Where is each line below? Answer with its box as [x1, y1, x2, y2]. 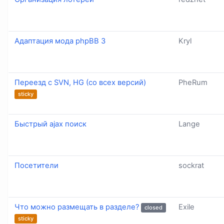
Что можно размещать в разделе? [14, 202, 139, 212]
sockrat [178, 161, 204, 170]
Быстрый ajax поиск [14, 119, 86, 129]
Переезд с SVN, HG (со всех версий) [14, 78, 146, 87]
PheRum [178, 78, 207, 87]
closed [144, 203, 162, 211]
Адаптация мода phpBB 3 [14, 36, 105, 46]
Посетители [14, 161, 58, 170]
